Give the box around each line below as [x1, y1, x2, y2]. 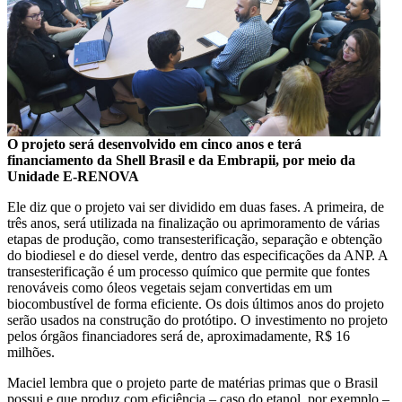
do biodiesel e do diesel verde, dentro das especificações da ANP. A [7, 247, 388, 263]
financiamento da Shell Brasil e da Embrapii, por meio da [7, 152, 355, 168]
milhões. [7, 344, 55, 360]
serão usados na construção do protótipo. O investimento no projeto [7, 311, 388, 328]
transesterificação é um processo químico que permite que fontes [7, 263, 370, 279]
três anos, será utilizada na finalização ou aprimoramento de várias [7, 214, 380, 231]
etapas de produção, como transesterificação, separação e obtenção [7, 231, 382, 247]
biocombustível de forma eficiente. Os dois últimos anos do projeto [7, 295, 384, 311]
